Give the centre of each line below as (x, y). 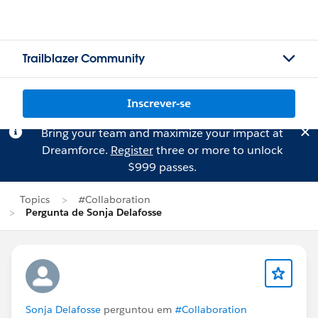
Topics (35, 199)
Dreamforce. (76, 150)
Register (132, 150)
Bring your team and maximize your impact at (162, 133)
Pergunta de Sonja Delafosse (94, 212)
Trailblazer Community (84, 59)
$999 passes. (162, 167)
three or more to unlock (218, 150)
